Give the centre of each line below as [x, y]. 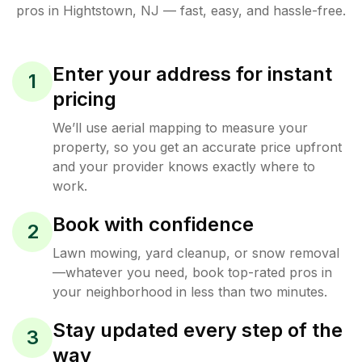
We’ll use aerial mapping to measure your [180, 127]
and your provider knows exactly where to [184, 166]
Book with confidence [153, 224]
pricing [84, 99]
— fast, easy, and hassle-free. [253, 10]
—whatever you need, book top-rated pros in [192, 272]
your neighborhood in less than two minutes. [190, 291]
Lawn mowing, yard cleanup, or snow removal [196, 253]
